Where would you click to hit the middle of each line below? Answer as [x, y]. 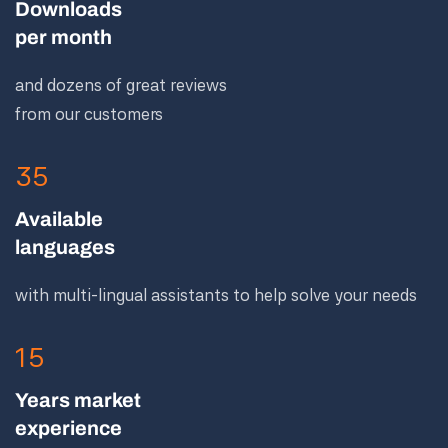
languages [65, 247]
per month [63, 37]
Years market [78, 400]
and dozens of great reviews [121, 85]
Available [59, 219]
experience [68, 428]
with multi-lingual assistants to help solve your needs [216, 295]
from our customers [89, 114]
